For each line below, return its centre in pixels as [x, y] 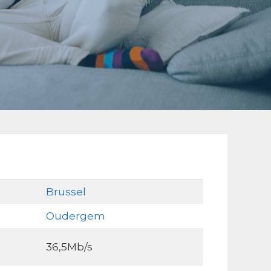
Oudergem [75, 216]
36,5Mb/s [69, 247]
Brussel [66, 192]
